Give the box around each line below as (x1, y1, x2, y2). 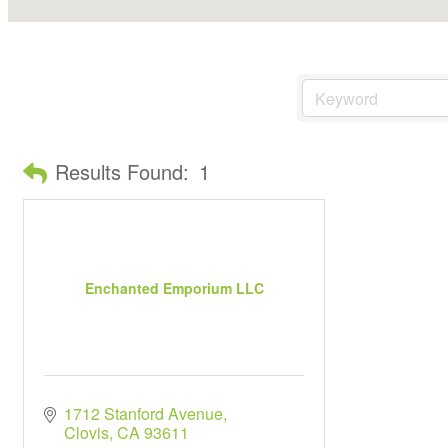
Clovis (64, 421, 109, 444)
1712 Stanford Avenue (64, 402, 223, 425)
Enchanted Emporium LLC (84, 278, 264, 298)
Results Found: (55, 156, 189, 186)
